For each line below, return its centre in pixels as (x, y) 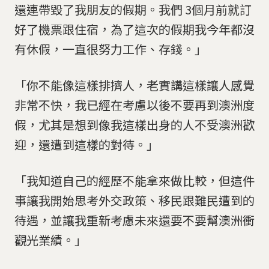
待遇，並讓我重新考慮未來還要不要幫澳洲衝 (134, 220)
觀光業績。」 (50, 240)
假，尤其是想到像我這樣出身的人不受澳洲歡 (134, 125)
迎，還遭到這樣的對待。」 (86, 144)
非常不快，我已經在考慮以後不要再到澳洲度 (134, 105)
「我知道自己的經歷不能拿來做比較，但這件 (134, 180)
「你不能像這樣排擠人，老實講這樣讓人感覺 (134, 85)
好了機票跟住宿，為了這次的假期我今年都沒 (134, 29)
